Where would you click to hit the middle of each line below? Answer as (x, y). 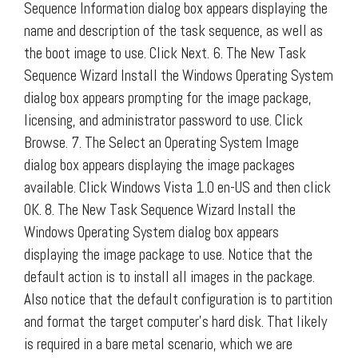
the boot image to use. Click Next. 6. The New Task (165, 53)
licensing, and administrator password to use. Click (163, 120)
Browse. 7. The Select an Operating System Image (161, 142)
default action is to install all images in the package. (169, 276)
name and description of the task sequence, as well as (173, 30)
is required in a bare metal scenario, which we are (158, 344)
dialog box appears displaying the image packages (159, 165)
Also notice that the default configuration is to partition (178, 299)
